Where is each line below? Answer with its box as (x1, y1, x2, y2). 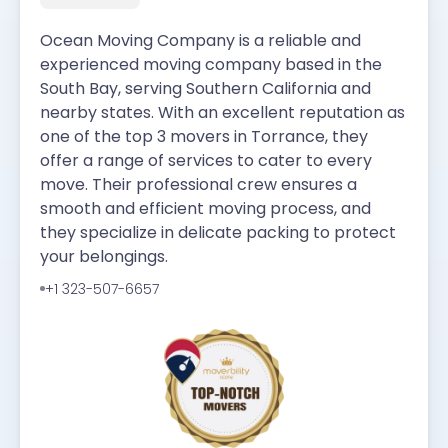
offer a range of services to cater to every (40, 148, 372, 172)
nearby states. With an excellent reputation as (40, 100, 405, 124)
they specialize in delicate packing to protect (40, 220, 396, 244)
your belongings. (40, 244, 168, 268)
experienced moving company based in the (40, 52, 382, 76)
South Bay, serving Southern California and (40, 76, 371, 100)
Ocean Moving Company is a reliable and (40, 28, 361, 52)
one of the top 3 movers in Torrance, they (40, 124, 368, 148)
